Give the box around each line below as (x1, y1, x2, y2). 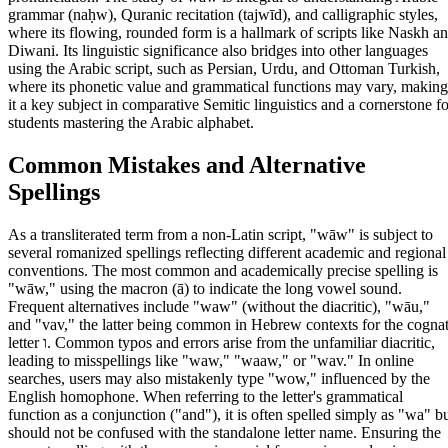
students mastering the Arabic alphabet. (8, 113, 254, 131)
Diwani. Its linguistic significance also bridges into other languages (8, 41, 428, 59)
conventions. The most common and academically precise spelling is (8, 261, 438, 279)
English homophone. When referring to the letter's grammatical (8, 387, 403, 405)
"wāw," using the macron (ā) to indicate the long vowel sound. (8, 279, 402, 297)
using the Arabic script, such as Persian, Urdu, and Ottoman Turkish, (8, 59, 440, 77)
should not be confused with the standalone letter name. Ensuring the (8, 423, 441, 441)
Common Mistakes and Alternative (8, 151, 366, 178)
